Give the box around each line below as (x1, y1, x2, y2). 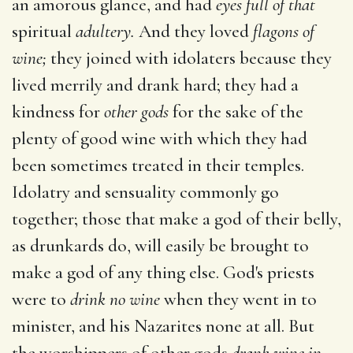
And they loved (135, 20, 253, 43)
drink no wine (70, 288, 160, 310)
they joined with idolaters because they (46, 46, 332, 69)
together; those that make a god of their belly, (12, 207, 341, 230)
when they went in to (160, 288, 317, 310)
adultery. (76, 20, 135, 43)
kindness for (12, 100, 104, 123)
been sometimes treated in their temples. (12, 154, 304, 176)
